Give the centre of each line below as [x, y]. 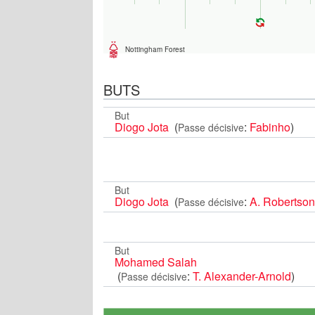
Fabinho [270, 127]
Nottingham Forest [155, 50]
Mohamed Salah [156, 262]
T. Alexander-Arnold [242, 276]
